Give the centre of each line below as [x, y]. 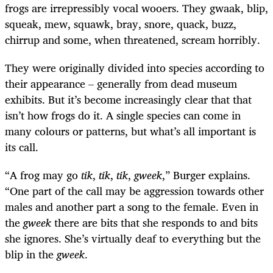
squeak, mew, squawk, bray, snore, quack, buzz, [121, 23]
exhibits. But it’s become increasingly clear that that [128, 99]
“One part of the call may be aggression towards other [134, 190]
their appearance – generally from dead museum [121, 83]
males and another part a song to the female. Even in [132, 206]
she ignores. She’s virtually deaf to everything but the [133, 238]
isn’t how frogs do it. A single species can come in [123, 115]
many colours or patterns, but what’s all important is [130, 131]
